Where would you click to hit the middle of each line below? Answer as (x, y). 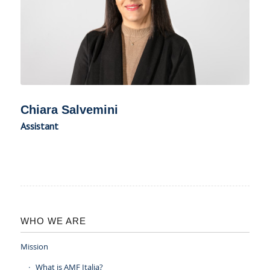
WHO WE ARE (53, 221)
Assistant (39, 126)
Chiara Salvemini (69, 109)
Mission (34, 246)
